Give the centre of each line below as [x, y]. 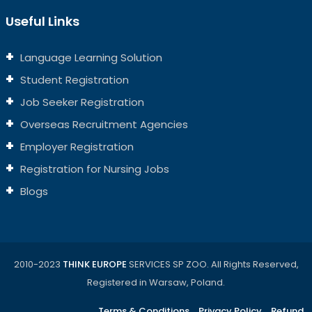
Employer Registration [75, 147]
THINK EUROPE [94, 264]
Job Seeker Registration [80, 102]
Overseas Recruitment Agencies [102, 124]
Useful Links [42, 21]
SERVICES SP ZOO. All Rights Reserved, [212, 264]
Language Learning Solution [89, 57]
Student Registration [73, 80]
